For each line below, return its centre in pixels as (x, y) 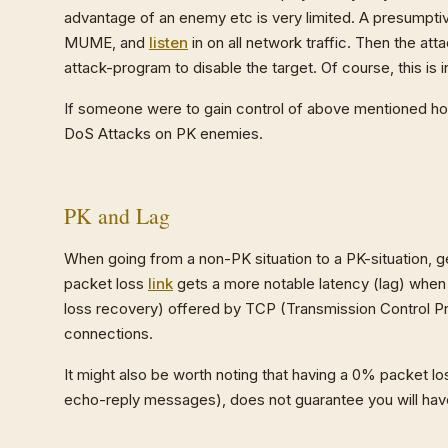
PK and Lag (117, 215)
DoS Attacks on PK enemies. (163, 133)
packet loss (106, 283)
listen (168, 42)
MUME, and (106, 42)
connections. (108, 333)
